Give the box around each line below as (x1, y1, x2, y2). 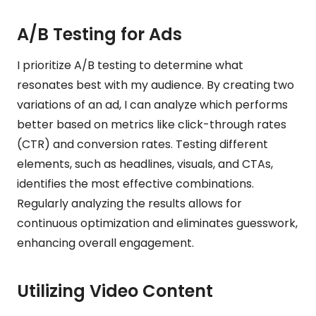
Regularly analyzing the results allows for (17, 195, 242, 212)
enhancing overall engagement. (17, 234, 194, 251)
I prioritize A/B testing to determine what (17, 56, 243, 73)
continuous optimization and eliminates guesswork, (17, 214, 298, 231)
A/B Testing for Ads (17, 22, 182, 46)
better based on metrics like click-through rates (17, 116, 286, 133)
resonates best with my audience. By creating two (17, 76, 294, 93)
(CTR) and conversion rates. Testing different (17, 135, 268, 152)
